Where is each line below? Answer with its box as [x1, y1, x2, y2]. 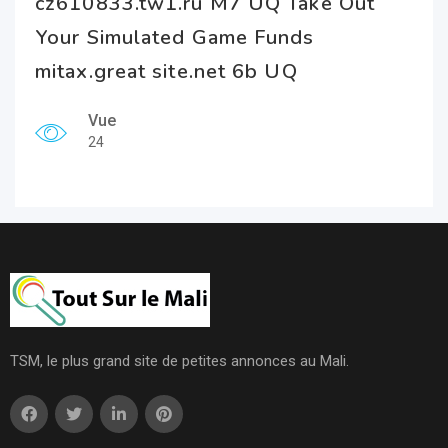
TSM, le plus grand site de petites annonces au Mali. [10, 352, 349, 370]
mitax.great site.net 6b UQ [35, 58, 298, 85]
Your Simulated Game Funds [35, 24, 315, 51]
